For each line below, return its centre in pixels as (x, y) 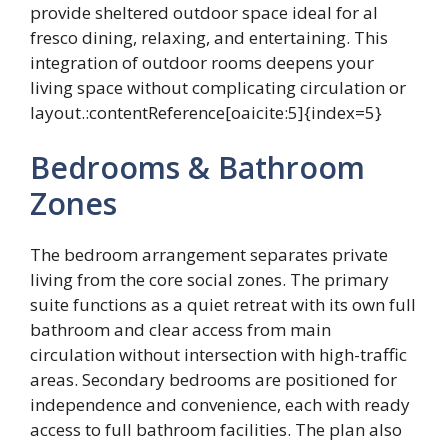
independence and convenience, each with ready (220, 405)
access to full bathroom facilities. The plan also (216, 430)
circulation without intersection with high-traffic (218, 355)
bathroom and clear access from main (180, 330)
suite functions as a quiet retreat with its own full (223, 305)
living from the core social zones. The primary (209, 280)
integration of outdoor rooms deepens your (202, 62)
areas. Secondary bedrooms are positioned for (213, 380)
